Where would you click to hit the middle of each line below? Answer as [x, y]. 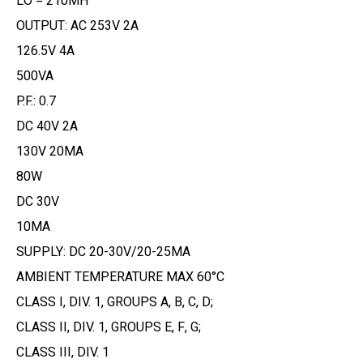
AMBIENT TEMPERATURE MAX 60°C [120, 277]
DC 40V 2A [47, 126]
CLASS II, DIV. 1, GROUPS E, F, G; [109, 327]
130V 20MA [50, 151]
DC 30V [38, 201]
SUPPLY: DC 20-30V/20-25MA [103, 252]
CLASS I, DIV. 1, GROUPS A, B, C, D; [115, 302]
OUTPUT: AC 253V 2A [77, 26]
